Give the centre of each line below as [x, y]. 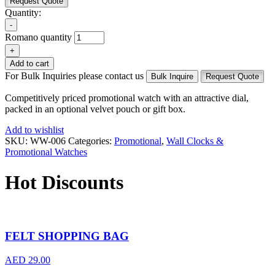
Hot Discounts [64, 182]
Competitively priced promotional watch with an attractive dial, [127, 98]
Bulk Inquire [172, 77]
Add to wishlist [34, 130]
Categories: [91, 141]
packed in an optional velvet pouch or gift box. [95, 109]
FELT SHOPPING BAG [67, 236]
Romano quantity [38, 37]
